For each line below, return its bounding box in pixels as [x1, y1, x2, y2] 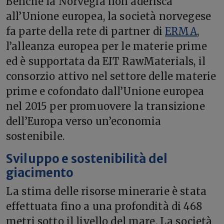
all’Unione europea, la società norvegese [6, 10, 211, 22]
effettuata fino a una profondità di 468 [6, 200, 202, 212]
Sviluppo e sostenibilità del [6, 151, 168, 166]
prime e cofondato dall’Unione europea [6, 85, 204, 97]
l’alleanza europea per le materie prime [6, 40, 207, 52]
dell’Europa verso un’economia [6, 115, 161, 127]
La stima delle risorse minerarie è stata [6, 185, 206, 197]
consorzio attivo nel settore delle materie [6, 70, 216, 82]
